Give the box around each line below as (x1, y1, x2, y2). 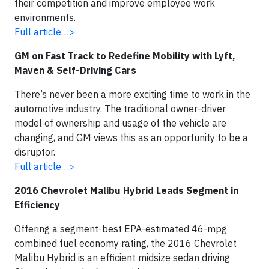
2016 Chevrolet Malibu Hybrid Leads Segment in (14, 184, 238, 196)
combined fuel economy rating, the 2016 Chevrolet (14, 237, 237, 249)
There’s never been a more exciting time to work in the (14, 88, 250, 100)
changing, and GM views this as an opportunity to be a (14, 131, 248, 144)
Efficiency (14, 199, 60, 211)
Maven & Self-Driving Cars (14, 64, 136, 76)
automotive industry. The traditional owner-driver (14, 103, 226, 115)
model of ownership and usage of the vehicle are (14, 117, 226, 129)
